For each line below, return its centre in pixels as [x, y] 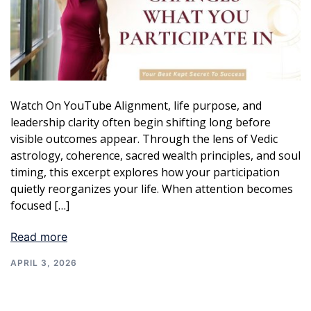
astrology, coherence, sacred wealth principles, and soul [155, 156]
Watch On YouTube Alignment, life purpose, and [136, 106]
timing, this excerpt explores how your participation [145, 173]
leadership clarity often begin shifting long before [141, 123]
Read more [39, 237]
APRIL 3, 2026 [44, 263]
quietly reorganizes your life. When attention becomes [152, 189]
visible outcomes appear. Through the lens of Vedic [144, 139]
